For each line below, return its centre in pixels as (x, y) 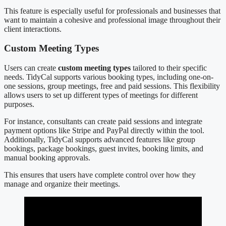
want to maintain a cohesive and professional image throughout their (112, 20)
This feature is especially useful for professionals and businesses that (112, 11)
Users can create (31, 68)
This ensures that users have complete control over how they (100, 175)
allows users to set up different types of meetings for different (101, 95)
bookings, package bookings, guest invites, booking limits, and (104, 148)
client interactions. (33, 29)
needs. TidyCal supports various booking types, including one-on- (109, 77)
